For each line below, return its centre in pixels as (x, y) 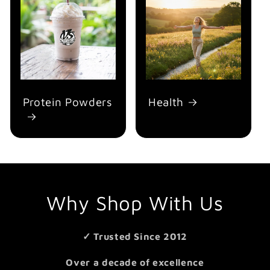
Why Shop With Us (135, 202)
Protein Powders (67, 102)
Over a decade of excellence (135, 262)
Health (166, 102)
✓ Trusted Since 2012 (135, 236)
